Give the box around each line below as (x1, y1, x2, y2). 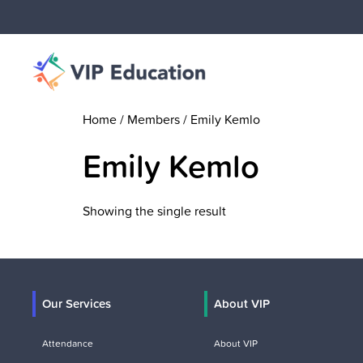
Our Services (42, 295, 111, 312)
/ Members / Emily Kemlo (117, 110, 260, 128)
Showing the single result (83, 202, 226, 220)
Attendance (42, 336, 93, 350)
